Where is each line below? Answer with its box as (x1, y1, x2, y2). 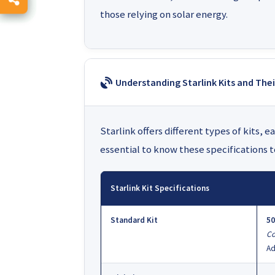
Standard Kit (110, 215, 158, 225)
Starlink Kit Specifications (110, 183, 209, 193)
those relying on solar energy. (100, 7, 228, 21)
